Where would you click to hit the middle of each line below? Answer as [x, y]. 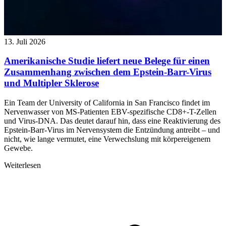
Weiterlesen [22, 165]
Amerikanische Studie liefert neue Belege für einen [107, 61]
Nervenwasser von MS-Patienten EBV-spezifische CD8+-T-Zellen [110, 112]
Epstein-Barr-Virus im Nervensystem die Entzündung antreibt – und [112, 130]
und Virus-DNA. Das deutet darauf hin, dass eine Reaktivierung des [112, 121]
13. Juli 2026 [25, 41]
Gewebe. [18, 148]
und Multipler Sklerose [51, 83]
